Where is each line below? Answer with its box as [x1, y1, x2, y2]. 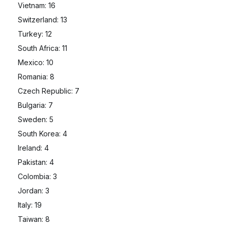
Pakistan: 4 [18, 158, 54, 166]
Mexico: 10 [18, 58, 53, 67]
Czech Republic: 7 [18, 87, 79, 95]
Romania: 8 [18, 72, 54, 81]
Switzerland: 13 [18, 15, 67, 24]
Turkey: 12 [18, 30, 52, 38]
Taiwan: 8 [18, 215, 50, 223]
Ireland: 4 [18, 144, 49, 152]
